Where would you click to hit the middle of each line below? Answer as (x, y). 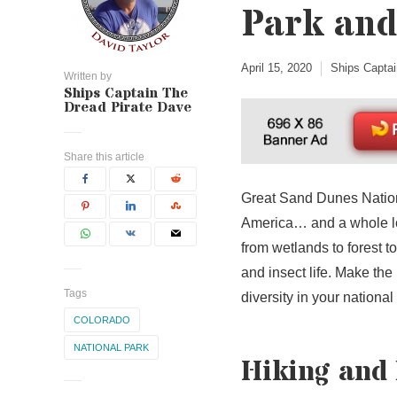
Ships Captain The (126, 93)
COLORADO (102, 320)
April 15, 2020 (276, 68)
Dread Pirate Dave (128, 107)
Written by (88, 76)
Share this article (104, 157)
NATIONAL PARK (111, 347)
